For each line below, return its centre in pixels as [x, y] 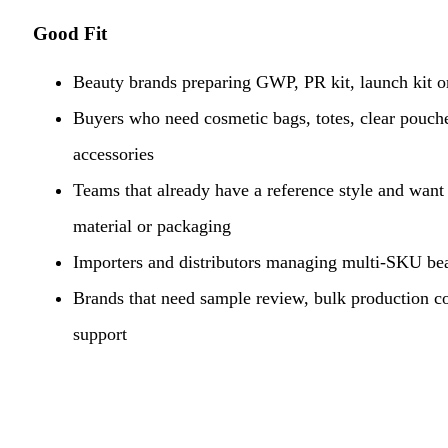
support [100, 333]
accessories [113, 153]
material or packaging [152, 225]
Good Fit [70, 33]
